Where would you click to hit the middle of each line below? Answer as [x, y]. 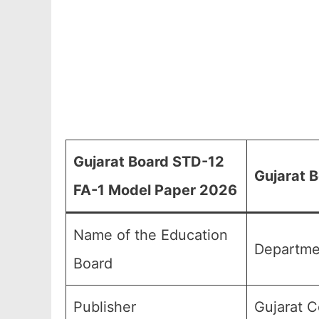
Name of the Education [151, 235]
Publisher [105, 307]
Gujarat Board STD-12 [149, 162]
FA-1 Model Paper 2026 [155, 190]
